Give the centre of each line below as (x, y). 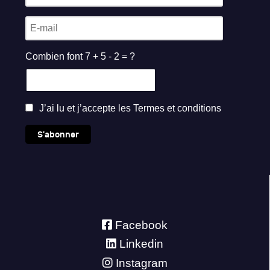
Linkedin (141, 244)
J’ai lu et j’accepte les (85, 108)
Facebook (141, 225)
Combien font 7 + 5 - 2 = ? (80, 56)
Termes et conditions (177, 108)
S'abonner (58, 134)
